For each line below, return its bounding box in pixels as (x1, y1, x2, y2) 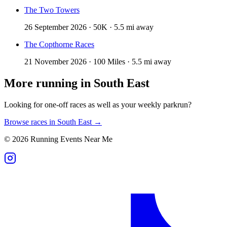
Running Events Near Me (28, 135, 112, 144)
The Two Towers (24, 6, 80, 15)
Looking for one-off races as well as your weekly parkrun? (4, 100, 192, 109)
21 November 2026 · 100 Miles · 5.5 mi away (24, 57, 171, 66)
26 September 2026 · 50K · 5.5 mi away (24, 23, 154, 32)
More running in (4, 77, 94, 90)
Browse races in (4, 118, 57, 127)
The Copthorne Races (24, 40, 94, 49)
